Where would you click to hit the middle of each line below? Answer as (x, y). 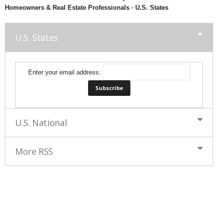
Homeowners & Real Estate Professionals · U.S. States (87, 7)
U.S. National (41, 122)
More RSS (34, 151)
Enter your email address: (65, 72)
